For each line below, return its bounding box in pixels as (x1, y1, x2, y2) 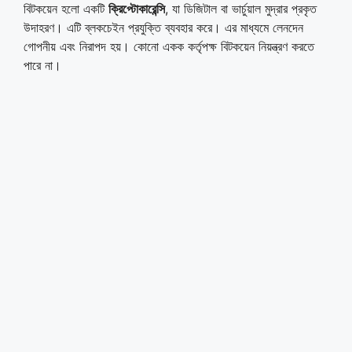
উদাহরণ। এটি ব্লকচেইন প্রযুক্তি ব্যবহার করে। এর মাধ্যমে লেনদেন (24, 19, 303, 35)
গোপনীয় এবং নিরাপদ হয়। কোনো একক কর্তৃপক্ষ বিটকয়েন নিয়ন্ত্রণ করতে (24, 38, 314, 54)
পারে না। (24, 57, 61, 73)
